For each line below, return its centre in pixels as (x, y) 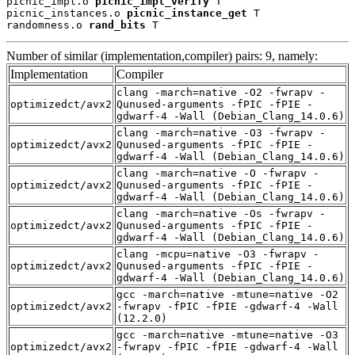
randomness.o (48, 25)
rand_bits (117, 25)
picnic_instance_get (187, 13)
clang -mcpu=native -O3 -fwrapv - (218, 254)
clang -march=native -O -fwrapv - (218, 173)
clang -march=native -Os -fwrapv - (221, 213)
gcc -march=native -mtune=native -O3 (227, 334)
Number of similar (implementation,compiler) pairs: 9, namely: (162, 55)
